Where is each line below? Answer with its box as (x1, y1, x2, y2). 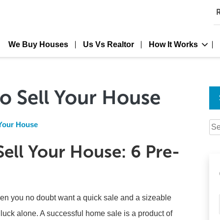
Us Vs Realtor (83, 40, 134, 49)
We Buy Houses (8, 40, 68, 49)
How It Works (149, 40, 198, 49)
